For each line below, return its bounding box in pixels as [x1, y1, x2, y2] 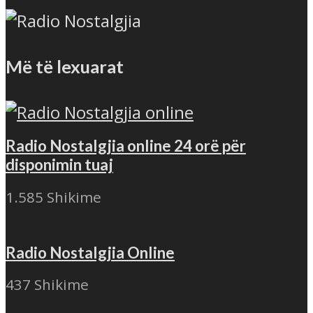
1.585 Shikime [6, 187, 101, 207]
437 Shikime [6, 275, 89, 295]
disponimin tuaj [6, 155, 113, 175]
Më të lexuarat [6, 55, 124, 77]
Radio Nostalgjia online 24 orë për [6, 136, 246, 156]
